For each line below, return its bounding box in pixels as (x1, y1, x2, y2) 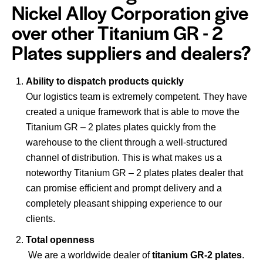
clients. (26, 214, 60, 224)
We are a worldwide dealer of (26, 250, 152, 261)
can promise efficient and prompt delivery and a (26, 183, 222, 194)
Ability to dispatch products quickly (26, 76, 184, 87)
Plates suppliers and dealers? (12, 39, 251, 66)
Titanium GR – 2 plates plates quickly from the (26, 122, 216, 133)
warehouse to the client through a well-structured (26, 137, 227, 148)
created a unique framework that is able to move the (26, 107, 240, 117)
